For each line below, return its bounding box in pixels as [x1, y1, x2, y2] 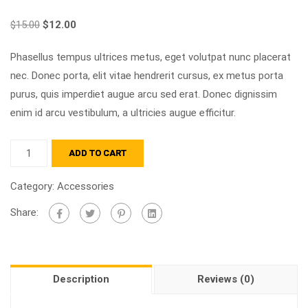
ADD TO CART [69, 148, 127, 158]
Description [53, 273, 109, 285]
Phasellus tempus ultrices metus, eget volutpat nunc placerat [10, 51, 291, 63]
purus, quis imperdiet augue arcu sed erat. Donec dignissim [10, 88, 277, 100]
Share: [10, 206, 38, 219]
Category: [10, 180, 57, 192]
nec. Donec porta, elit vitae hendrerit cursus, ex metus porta [10, 69, 283, 82]
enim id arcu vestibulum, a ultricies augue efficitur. [10, 107, 236, 119]
